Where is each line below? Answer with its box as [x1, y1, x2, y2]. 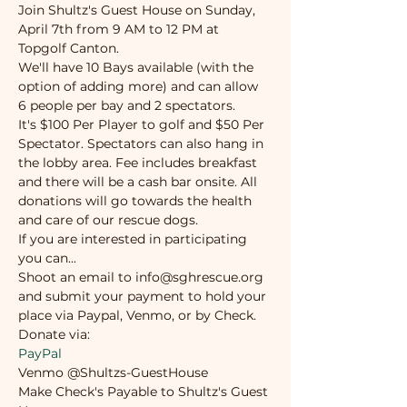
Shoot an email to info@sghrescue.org [18, 269, 267, 285]
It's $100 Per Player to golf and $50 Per [18, 116, 268, 133]
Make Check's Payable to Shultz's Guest [18, 383, 272, 400]
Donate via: [18, 326, 90, 342]
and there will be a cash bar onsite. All [18, 174, 261, 190]
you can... [18, 250, 76, 266]
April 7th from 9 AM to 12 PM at [18, 21, 223, 37]
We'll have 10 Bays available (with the [18, 59, 257, 75]
